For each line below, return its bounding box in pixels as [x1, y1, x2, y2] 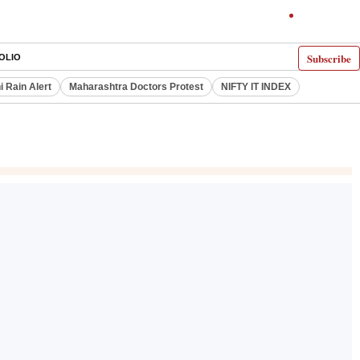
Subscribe [307, 51, 351, 66]
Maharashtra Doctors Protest [69, 81, 203, 92]
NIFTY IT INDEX [221, 81, 291, 92]
